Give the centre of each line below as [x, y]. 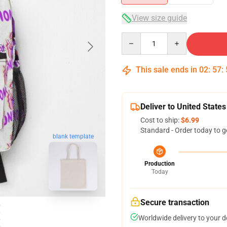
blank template [73, 137]
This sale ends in [166, 70]
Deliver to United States [183, 107]
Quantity [135, 37]
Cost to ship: [161, 120]
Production [160, 164]
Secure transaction [175, 202]
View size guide [159, 18]
